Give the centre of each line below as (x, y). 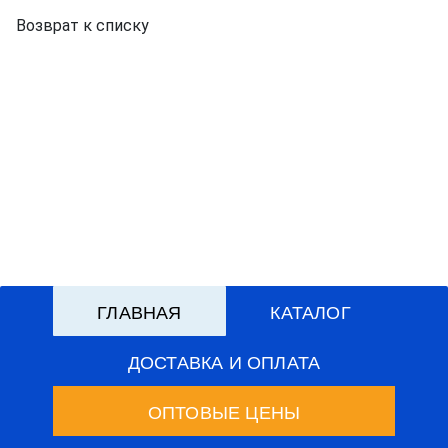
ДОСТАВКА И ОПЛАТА (224, 360)
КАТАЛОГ (310, 310)
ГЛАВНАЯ (139, 310)
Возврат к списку (82, 25)
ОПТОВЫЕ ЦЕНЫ (224, 410)
